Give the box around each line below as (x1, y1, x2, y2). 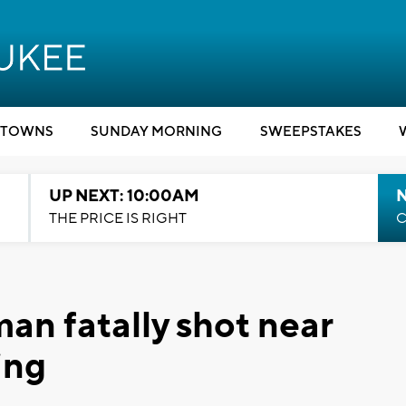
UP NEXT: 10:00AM (48, 186, 199, 207)
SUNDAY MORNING (91, 123, 222, 140)
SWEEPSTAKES (259, 123, 362, 140)
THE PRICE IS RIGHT (48, 209, 187, 227)
